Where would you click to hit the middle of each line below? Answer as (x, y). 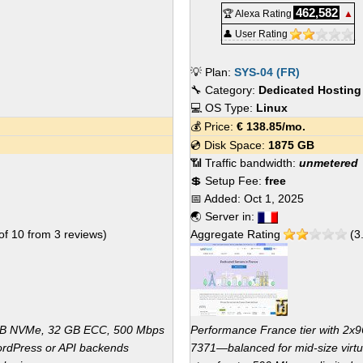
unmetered (329, 163)
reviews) (83, 234)
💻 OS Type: (223, 108)
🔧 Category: (224, 90)
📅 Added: (217, 199)
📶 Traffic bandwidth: (245, 163)
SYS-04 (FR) (267, 72)
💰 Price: (214, 126)
